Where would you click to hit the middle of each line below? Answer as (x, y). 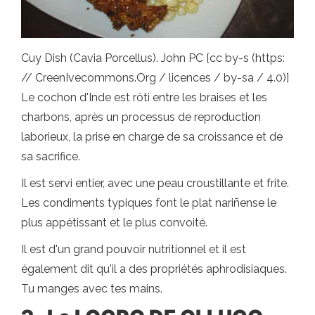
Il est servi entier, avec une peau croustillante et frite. (155, 184)
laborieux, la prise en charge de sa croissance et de (152, 137)
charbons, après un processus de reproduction (141, 117)
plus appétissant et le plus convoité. (114, 223)
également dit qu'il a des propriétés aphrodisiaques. (154, 269)
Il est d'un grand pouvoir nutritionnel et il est (134, 250)
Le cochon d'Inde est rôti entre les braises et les (144, 98)
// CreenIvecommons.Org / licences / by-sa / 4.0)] (155, 78)
